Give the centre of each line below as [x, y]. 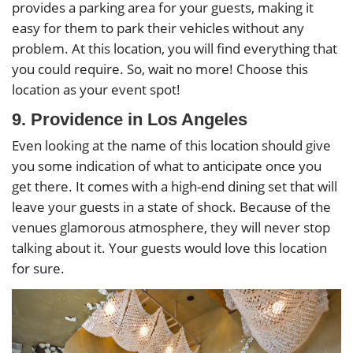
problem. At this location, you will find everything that [175, 48]
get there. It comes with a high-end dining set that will [175, 186]
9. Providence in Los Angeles [130, 119]
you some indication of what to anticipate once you [167, 165]
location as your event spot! [96, 89]
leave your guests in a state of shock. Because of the [171, 206]
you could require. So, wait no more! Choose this [160, 69]
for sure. [38, 268]
